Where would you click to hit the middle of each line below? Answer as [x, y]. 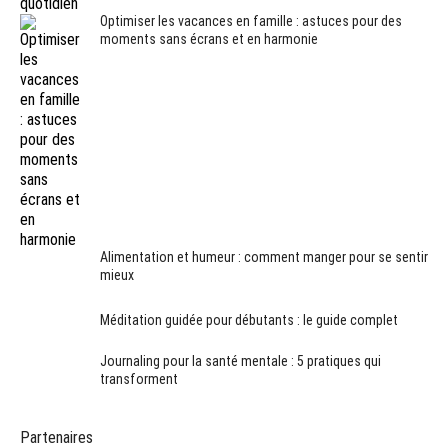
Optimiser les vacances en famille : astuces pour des [251, 20]
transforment [139, 378]
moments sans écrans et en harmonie [209, 38]
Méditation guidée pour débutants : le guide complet [249, 319]
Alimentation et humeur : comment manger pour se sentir [264, 256]
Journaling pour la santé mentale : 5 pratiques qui [240, 360]
